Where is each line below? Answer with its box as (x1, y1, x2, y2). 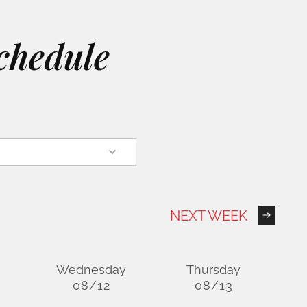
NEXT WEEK (170, 208, 247, 224)
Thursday (186, 262, 241, 277)
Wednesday (56, 262, 127, 277)
